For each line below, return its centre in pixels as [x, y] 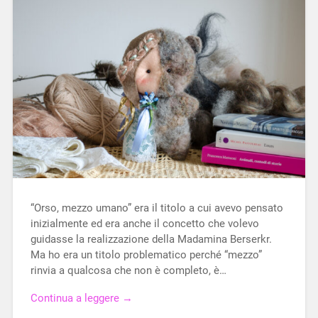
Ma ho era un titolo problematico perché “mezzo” [146, 255]
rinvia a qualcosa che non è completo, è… [128, 271]
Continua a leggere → [81, 298]
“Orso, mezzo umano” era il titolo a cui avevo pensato [157, 208]
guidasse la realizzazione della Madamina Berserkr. [151, 240]
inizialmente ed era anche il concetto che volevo [144, 224]
